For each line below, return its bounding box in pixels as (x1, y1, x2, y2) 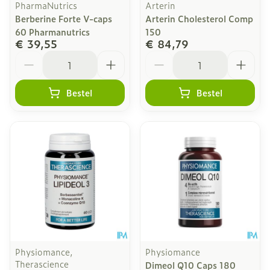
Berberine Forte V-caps (15, 12, 112, 25)
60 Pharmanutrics (15, 25, 90, 38)
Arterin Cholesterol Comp (145, 12, 253, 25)
